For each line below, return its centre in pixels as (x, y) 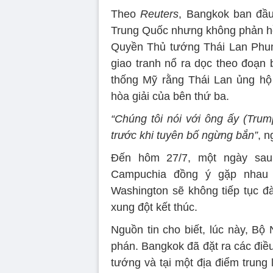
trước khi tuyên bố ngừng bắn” (184, 136)
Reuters (160, 14)
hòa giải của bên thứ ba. (170, 97)
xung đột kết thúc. (154, 207)
